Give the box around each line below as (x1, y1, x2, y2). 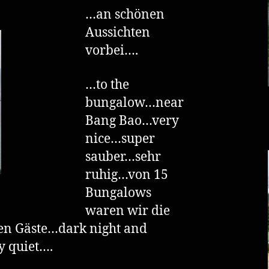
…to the (85, 76, 129, 93)
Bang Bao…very (85, 112, 179, 129)
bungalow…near (85, 94, 184, 111)
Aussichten (85, 25, 150, 41)
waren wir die (85, 202, 170, 219)
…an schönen (85, 7, 165, 23)
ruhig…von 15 (85, 166, 168, 183)
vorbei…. (85, 43, 138, 59)
